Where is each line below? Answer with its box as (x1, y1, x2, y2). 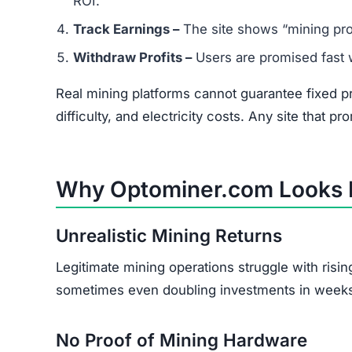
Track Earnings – (73, 20, 179, 37)
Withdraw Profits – (73, 49, 192, 65)
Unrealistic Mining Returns (56, 224, 282, 246)
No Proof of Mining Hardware (56, 328, 307, 350)
